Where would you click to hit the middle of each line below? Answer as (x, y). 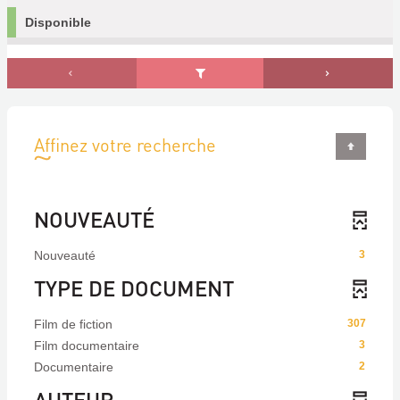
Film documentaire (87, 346)
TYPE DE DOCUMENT (134, 288)
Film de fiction (73, 324)
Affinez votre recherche (125, 145)
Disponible (58, 22)
